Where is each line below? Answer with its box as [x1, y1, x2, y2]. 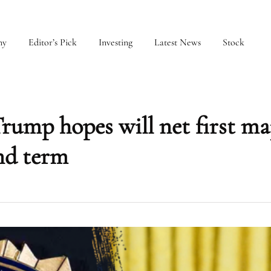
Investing [99, 36, 132, 48]
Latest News [154, 36, 201, 48]
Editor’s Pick [28, 36, 77, 48]
